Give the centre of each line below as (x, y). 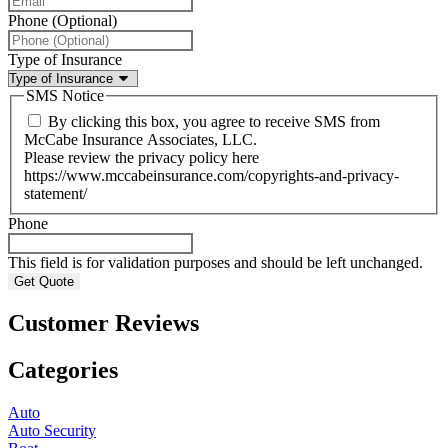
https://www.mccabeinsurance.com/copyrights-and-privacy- (211, 175)
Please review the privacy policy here (141, 157)
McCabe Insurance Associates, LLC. (140, 139)
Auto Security (52, 430)
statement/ (55, 193)
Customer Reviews (103, 322)
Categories (63, 369)
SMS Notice (65, 96)
